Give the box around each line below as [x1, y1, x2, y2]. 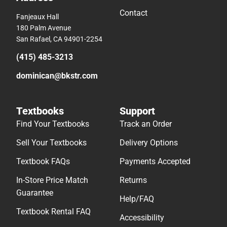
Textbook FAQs [16, 156, 70, 166]
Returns [120, 175, 147, 185]
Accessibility [120, 212, 164, 222]
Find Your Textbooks [16, 119, 89, 129]
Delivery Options [120, 137, 178, 147]
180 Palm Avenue [16, 23, 71, 32]
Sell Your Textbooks [16, 137, 87, 147]
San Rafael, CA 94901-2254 [16, 34, 102, 43]
